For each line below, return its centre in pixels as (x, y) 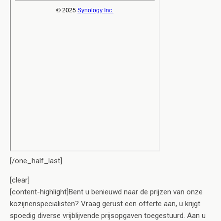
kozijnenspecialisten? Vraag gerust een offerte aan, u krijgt (105, 203)
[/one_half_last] (36, 161)
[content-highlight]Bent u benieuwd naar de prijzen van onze (106, 192)
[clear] (20, 180)
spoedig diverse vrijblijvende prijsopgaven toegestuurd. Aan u (108, 215)
